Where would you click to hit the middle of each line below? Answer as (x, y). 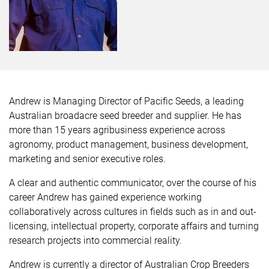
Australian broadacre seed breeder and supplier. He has (125, 116)
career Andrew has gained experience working (105, 197)
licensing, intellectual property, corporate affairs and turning (134, 226)
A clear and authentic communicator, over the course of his (133, 183)
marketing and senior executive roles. (87, 159)
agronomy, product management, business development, (128, 144)
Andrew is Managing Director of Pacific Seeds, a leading (126, 101)
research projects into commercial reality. (97, 240)
